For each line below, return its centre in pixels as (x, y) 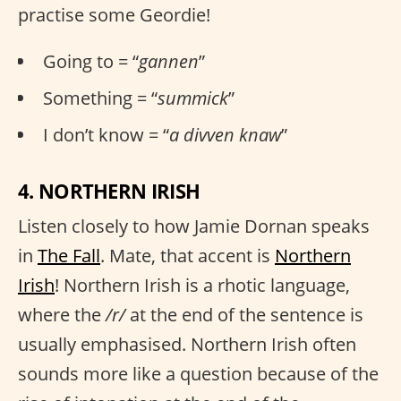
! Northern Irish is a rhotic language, (202, 285)
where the (62, 315)
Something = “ (100, 98)
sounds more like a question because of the (198, 374)
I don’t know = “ (106, 135)
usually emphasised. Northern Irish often (187, 344)
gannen (169, 61)
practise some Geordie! (114, 15)
